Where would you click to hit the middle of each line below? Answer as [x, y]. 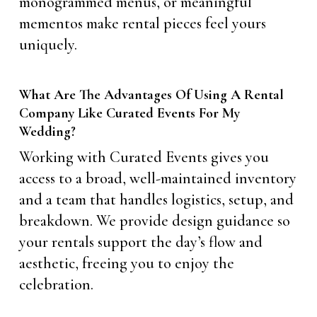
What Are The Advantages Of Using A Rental [151, 94]
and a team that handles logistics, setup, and [156, 199]
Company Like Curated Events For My [129, 113]
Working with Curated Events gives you [144, 157]
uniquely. [48, 44]
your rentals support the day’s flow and [140, 242]
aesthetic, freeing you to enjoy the [126, 263]
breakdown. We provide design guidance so [154, 220]
